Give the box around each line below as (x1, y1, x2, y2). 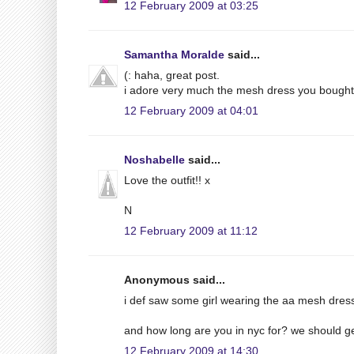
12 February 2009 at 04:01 (124, 104, 258, 117)
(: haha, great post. (124, 68, 220, 81)
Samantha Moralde (124, 47, 224, 61)
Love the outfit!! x (124, 173, 210, 186)
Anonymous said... (124, 273, 225, 286)
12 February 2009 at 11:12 (124, 224, 258, 237)
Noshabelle (124, 153, 185, 166)
